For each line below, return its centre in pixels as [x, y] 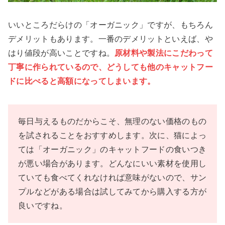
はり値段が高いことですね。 [62, 53]
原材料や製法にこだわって [164, 53]
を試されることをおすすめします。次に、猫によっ [113, 136]
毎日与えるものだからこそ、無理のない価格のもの [113, 122]
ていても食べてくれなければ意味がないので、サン [113, 178]
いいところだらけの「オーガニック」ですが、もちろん [111, 25]
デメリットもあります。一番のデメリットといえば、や [111, 39]
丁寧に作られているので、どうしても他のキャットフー [110, 67]
